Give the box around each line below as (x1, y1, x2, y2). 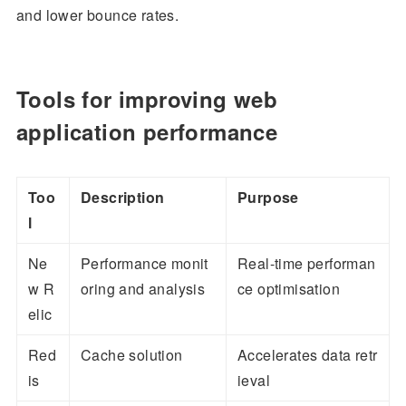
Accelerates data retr (237, 344, 378, 366)
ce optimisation (237, 278, 340, 300)
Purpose (237, 187, 299, 208)
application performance (15, 116, 278, 148)
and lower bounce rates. (15, 5, 179, 26)
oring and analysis (80, 278, 206, 300)
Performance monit (80, 253, 208, 275)
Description (80, 187, 165, 208)
